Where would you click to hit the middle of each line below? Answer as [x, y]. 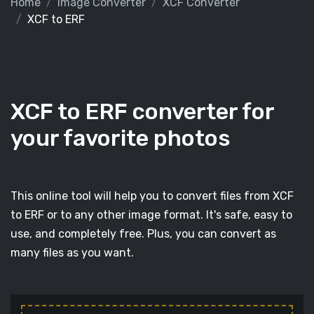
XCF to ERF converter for [142, 111]
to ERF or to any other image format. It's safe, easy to [151, 215]
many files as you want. [72, 253]
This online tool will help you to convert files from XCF [152, 196]
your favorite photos [121, 138]
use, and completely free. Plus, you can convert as [143, 234]
